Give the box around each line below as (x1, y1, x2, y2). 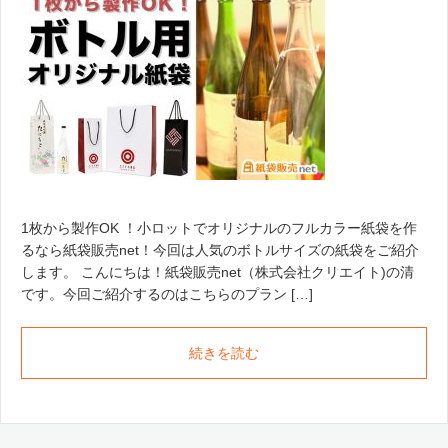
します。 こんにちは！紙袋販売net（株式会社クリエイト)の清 (21, 263, 414, 280)
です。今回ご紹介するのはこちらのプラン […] (21, 285, 313, 302)
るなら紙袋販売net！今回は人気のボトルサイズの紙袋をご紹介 (21, 241, 419, 258)
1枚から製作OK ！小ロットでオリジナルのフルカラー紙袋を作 (21, 219, 417, 236)
